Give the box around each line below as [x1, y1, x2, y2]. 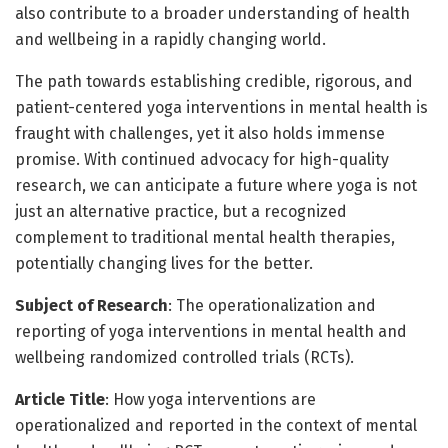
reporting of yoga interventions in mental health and [15, 321, 407, 341]
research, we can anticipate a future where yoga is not [15, 175, 417, 195]
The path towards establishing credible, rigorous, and [15, 71, 413, 91]
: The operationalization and [168, 295, 376, 315]
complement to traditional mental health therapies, [15, 227, 395, 247]
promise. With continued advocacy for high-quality [15, 149, 389, 169]
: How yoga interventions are [105, 389, 316, 409]
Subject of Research [15, 295, 168, 315]
